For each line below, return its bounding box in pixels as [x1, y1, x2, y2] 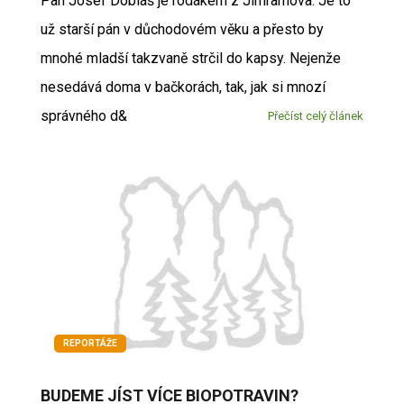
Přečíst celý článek [268, 109, 364, 124]
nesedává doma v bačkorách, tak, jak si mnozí [40, 78, 326, 96]
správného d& [40, 107, 127, 125]
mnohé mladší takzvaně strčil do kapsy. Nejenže [40, 50, 341, 68]
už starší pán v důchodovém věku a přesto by [40, 21, 324, 39]
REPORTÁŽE [62, 337, 117, 348]
